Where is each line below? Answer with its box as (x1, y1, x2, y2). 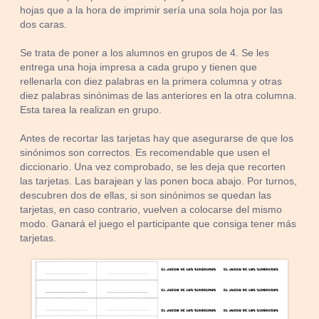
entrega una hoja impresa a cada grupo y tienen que (20, 61, 258, 73)
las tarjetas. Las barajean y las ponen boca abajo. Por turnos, (20, 175, 298, 187)
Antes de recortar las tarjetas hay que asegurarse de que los (20, 132, 294, 144)
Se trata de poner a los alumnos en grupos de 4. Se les (20, 47, 270, 58)
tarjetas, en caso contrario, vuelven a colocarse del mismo (20, 204, 283, 215)
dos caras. (20, 19, 68, 30)
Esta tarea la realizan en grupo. (20, 104, 162, 115)
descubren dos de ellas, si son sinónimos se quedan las (20, 189, 272, 201)
